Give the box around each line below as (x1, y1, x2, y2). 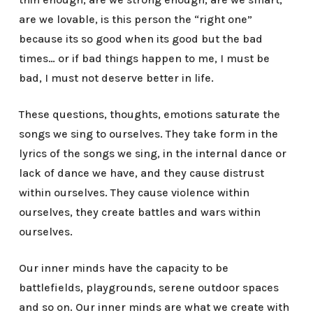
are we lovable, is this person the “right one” (18, 13, 252, 26)
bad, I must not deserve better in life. (18, 71, 214, 85)
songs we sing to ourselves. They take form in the (18, 127, 278, 140)
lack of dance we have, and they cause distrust (18, 166, 264, 180)
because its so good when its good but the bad (18, 32, 263, 45)
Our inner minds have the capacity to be (18, 261, 228, 275)
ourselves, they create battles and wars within (18, 205, 261, 219)
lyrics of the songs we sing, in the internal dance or (18, 147, 286, 160)
